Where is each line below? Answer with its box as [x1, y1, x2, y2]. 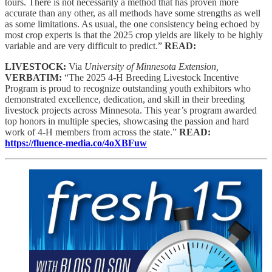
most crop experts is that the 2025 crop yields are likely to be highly [5, 29, 263, 40]
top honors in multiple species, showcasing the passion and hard [5, 115, 249, 126]
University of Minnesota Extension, [84, 61, 219, 72]
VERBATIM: [5, 72, 64, 83]
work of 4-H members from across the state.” [5, 126, 179, 137]
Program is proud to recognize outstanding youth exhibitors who [5, 83, 251, 93]
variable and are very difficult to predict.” [5, 40, 165, 51]
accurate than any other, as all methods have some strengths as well [5, 7, 260, 18]
